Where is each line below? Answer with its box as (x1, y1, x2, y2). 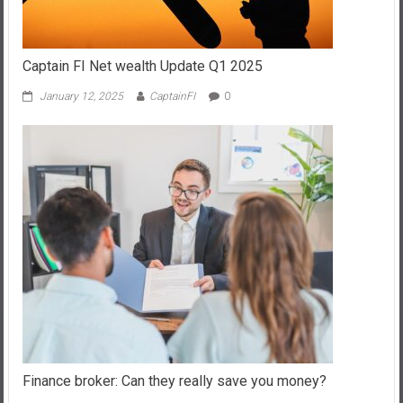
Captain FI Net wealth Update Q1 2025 (22, 57, 263, 75)
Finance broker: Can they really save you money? (22, 372, 327, 390)
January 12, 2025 (39, 89, 123, 103)
